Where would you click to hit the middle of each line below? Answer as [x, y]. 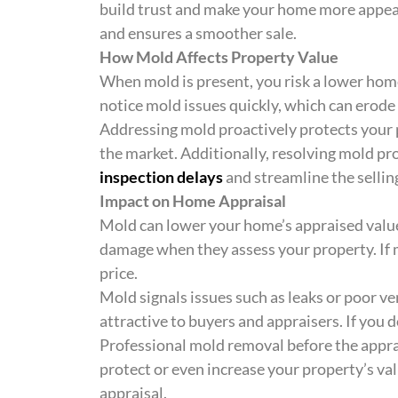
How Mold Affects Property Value [219, 57]
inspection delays [161, 177]
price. [119, 273]
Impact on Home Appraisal [193, 201]
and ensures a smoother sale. [198, 33]
